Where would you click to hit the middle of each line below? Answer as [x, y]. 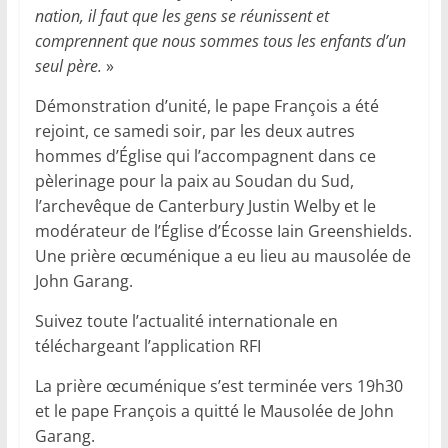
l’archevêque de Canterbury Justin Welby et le [205, 206]
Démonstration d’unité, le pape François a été [206, 106]
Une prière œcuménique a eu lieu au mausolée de [222, 256]
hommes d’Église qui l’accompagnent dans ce [205, 156]
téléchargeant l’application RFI [147, 346]
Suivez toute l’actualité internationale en [186, 321]
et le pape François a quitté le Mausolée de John [214, 411]
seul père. [68, 66]
